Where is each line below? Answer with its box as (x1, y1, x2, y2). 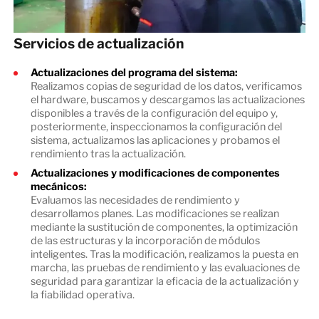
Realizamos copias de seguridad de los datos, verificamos (30, 79, 302, 93)
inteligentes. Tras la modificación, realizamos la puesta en (30, 247, 298, 261)
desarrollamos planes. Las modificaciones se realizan (30, 206, 279, 220)
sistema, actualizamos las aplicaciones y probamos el (30, 133, 280, 147)
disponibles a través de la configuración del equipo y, (30, 106, 278, 120)
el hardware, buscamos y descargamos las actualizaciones (30, 93, 305, 106)
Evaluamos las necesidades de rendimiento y (30, 193, 240, 206)
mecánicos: (30, 179, 87, 193)
